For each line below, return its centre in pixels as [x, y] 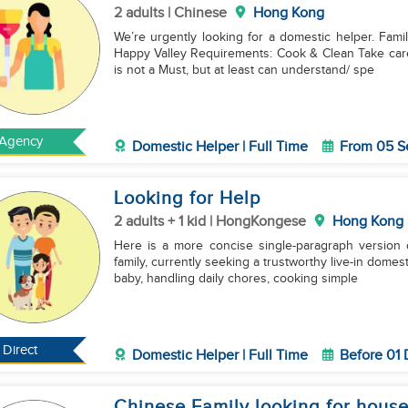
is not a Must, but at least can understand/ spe [244, 70]
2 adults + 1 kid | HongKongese [209, 222]
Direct [20, 350]
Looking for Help [187, 199]
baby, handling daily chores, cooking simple [235, 279]
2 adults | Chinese [170, 13]
